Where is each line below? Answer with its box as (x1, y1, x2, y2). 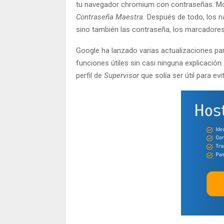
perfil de (76, 70, 104, 80)
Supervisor (104, 70, 139, 80)
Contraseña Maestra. (76, 12, 145, 21)
